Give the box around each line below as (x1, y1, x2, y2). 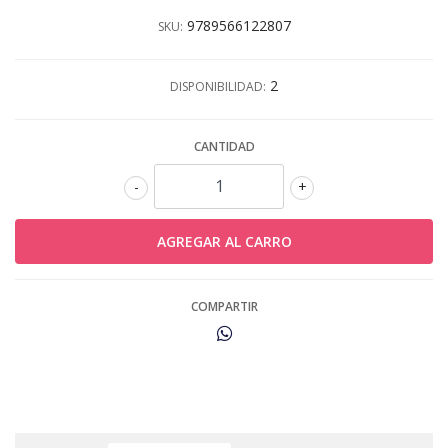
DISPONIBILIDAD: (170, 77, 266, 95)
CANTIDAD (193, 137, 255, 155)
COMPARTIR (190, 297, 258, 315)
